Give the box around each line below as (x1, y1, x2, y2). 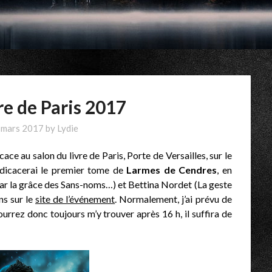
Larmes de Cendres (126, 164, 217, 176)
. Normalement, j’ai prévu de (115, 193, 232, 205)
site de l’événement (35, 193, 115, 205)
